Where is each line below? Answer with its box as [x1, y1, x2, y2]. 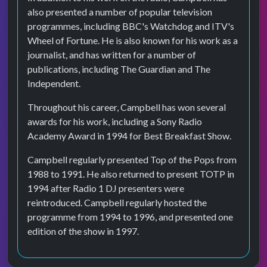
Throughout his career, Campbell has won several [27, 101, 226, 113]
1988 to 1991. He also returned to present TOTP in [27, 168, 234, 179]
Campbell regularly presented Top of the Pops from [27, 154, 237, 165]
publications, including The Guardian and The [27, 63, 210, 74]
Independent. [27, 77, 80, 89]
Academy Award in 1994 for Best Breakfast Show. [27, 130, 233, 141]
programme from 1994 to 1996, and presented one [27, 211, 233, 222]
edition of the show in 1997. [27, 225, 139, 237]
